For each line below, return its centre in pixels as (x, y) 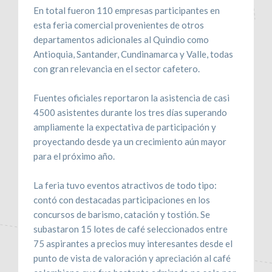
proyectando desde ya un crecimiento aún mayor (130, 141)
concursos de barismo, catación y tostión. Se (122, 214)
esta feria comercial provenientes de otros (119, 25)
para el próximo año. (74, 156)
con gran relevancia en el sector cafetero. (117, 68)
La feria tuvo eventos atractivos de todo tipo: (125, 185)
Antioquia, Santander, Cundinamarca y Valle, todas (133, 54)
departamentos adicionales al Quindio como (121, 39)
